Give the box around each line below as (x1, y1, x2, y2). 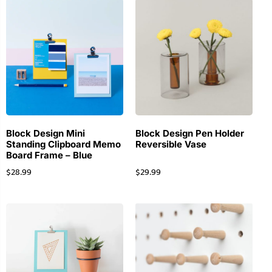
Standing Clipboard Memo (6, 138, 121, 151)
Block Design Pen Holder (135, 127, 244, 140)
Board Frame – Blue (6, 149, 92, 161)
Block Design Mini (6, 127, 85, 140)
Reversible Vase (135, 138, 206, 151)
